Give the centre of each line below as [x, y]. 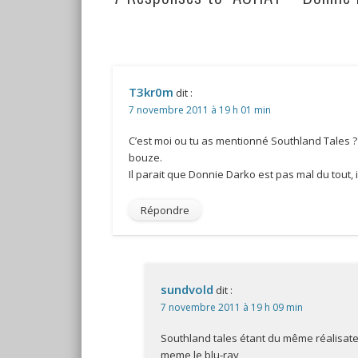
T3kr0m [151, 92]
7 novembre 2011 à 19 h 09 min [231, 308]
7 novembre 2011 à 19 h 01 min [199, 110]
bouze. [145, 158]
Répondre [165, 211]
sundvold [187, 290]
